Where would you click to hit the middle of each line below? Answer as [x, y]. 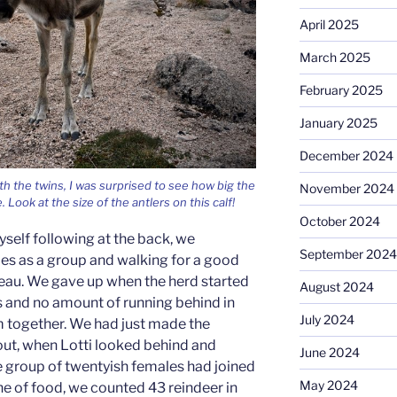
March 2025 [335, 58]
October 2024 [339, 222]
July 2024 [327, 320]
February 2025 [341, 90]
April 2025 [329, 25]
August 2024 [336, 287]
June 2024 [329, 353]
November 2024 [346, 189]
